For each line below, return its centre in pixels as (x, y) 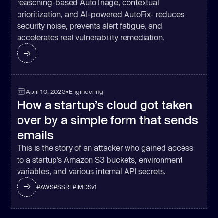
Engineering (86, 92)
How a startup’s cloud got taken (105, 104)
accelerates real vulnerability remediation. (91, 37)
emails (36, 134)
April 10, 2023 (46, 92)
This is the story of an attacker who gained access (105, 147)
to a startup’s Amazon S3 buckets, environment (100, 159)
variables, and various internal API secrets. (92, 171)
